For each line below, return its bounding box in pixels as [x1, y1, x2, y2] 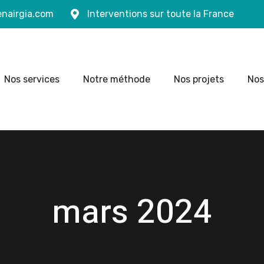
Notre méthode [83, 73, 151, 85]
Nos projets [174, 73, 225, 85]
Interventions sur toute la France [87, 8, 234, 19]
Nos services [4, 73, 60, 85]
